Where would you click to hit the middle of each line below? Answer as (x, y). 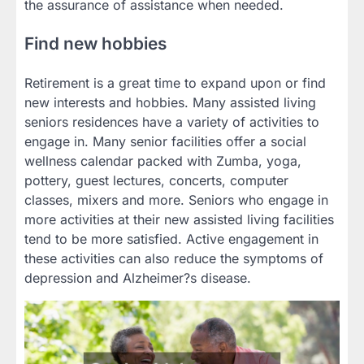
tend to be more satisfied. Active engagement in (171, 239)
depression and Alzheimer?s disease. (138, 278)
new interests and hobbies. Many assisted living (170, 103)
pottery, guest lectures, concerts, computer (156, 181)
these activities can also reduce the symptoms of (174, 259)
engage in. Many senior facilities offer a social (165, 142)
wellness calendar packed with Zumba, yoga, (163, 161)
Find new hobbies (95, 44)
